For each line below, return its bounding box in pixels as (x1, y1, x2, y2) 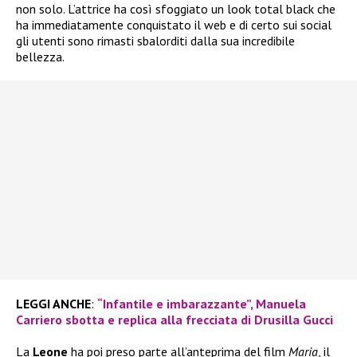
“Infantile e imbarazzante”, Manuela (97, 295, 306, 312)
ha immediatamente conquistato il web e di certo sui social (16, 16, 331, 33)
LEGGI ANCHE (16, 295, 91, 312)
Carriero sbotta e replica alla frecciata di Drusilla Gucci (16, 311, 333, 328)
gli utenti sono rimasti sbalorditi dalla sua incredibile (16, 32, 295, 49)
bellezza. (16, 48, 65, 65)
